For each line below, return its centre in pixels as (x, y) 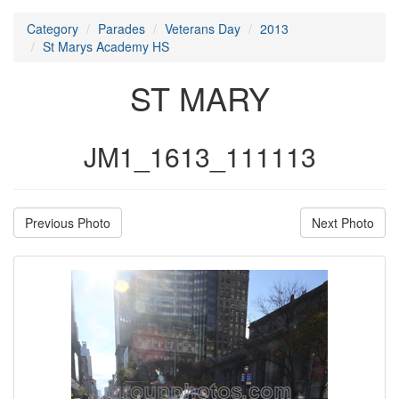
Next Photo (343, 222)
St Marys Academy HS (106, 46)
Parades (122, 28)
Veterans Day (203, 28)
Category (53, 28)
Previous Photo (68, 222)
